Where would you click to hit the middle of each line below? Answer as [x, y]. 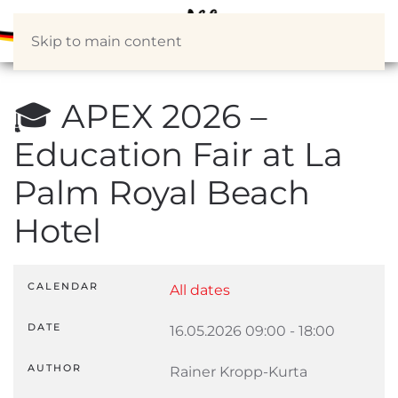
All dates [200, 290]
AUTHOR [55, 368]
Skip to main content [107, 41]
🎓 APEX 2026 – [140, 116]
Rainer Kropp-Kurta [239, 372]
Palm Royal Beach [162, 193]
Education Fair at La [178, 155]
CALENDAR [63, 286]
